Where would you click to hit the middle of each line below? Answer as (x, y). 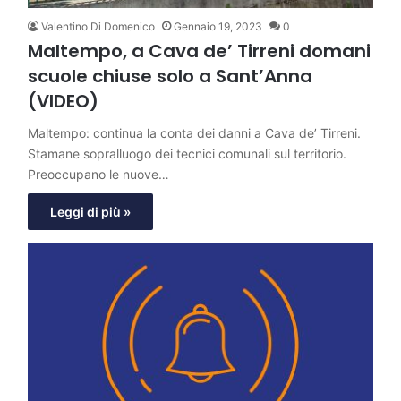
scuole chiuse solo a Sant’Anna (170, 76)
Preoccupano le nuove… (98, 174)
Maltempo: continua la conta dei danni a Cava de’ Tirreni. (194, 132)
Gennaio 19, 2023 (218, 26)
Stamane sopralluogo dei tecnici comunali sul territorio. (187, 153)
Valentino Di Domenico (98, 26)
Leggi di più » (90, 211)
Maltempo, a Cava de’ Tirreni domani (199, 51)
